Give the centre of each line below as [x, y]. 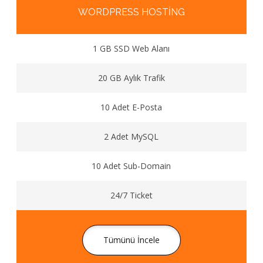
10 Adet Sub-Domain [131, 166]
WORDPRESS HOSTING [131, 12]
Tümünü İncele [131, 240]
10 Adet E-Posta [131, 107]
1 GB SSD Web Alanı [131, 48]
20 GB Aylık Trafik [131, 78]
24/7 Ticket [131, 195]
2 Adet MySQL [131, 136]
